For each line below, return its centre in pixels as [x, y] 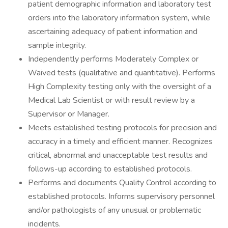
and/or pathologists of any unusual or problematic [115, 210]
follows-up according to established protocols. [110, 169]
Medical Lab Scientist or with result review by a [111, 100]
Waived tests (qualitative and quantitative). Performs [122, 73]
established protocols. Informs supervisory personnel [121, 196]
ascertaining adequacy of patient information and [113, 32]
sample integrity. [57, 45]
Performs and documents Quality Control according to [122, 183]
